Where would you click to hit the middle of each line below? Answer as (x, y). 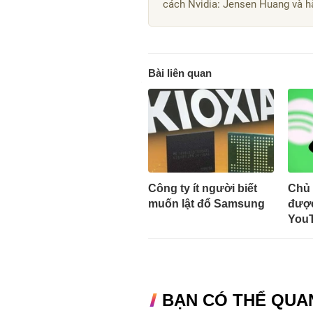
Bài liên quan (180, 73)
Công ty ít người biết (203, 188)
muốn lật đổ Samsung (206, 203)
